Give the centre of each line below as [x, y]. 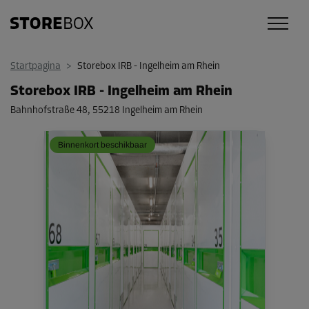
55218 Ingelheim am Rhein [148, 111]
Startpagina [36, 67]
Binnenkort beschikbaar [102, 145]
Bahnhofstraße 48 [49, 111]
